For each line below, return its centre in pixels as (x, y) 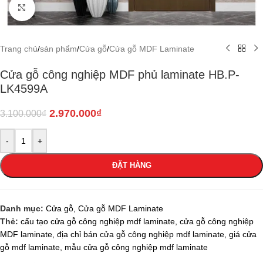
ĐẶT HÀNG (131, 165)
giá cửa (243, 234)
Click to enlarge (63, 8)
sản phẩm (58, 48)
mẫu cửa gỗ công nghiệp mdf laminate (136, 247)
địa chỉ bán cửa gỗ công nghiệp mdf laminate (141, 234)
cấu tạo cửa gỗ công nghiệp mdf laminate (98, 221)
